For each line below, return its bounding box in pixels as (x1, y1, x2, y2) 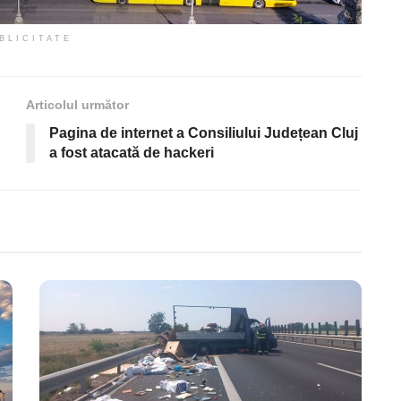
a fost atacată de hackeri (49, 144, 214, 160)
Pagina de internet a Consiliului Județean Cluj (49, 124, 358, 141)
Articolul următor (26, 97, 129, 112)
